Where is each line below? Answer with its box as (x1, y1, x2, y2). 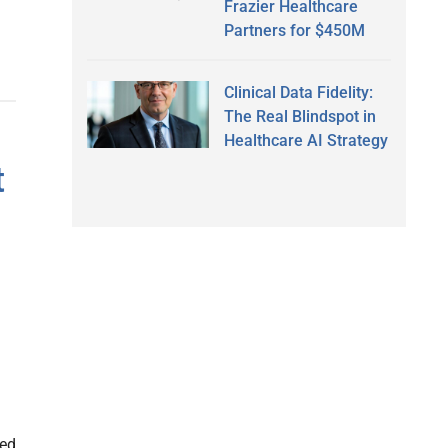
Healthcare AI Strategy (223, 130, 388, 150)
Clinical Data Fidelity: (223, 82, 373, 102)
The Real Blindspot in (223, 106, 376, 126)
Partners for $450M (223, 20, 365, 40)
